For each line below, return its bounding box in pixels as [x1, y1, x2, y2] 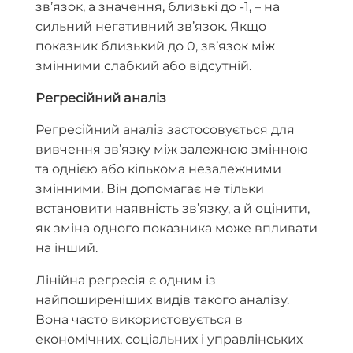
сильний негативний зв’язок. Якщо [35, 19, 266, 35]
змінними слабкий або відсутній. [35, 58, 251, 74]
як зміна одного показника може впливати [35, 220, 318, 236]
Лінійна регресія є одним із [35, 272, 216, 288]
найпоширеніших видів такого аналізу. [35, 292, 289, 307]
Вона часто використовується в [35, 311, 243, 327]
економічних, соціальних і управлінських [35, 331, 303, 347]
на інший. [35, 240, 98, 255]
